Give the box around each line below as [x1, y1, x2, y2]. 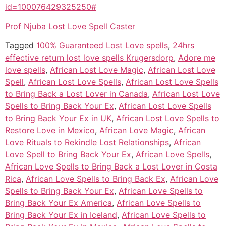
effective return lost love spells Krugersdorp [5, 52, 174, 63]
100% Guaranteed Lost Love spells [36, 40, 168, 50]
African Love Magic [99, 125, 174, 135]
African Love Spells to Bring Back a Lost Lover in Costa [5, 161, 217, 172]
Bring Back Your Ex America [5, 197, 112, 208]
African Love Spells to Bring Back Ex [26, 173, 165, 184]
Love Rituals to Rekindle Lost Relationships [5, 137, 169, 147]
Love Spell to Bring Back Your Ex [5, 149, 131, 159]
